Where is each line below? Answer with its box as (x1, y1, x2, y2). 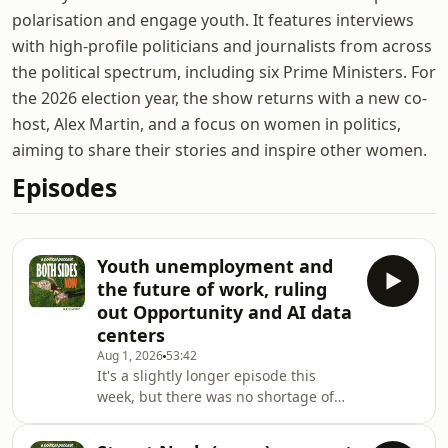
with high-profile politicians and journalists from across (12, 35, 432, 57)
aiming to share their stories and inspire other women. (12, 139, 427, 161)
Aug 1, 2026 (97, 347, 163, 364)
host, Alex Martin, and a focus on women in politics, (12, 113, 401, 135)
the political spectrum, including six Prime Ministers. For (12, 61, 436, 83)
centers (97, 323, 165, 347)
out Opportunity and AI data (97, 300, 352, 324)
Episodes (12, 171, 117, 204)
